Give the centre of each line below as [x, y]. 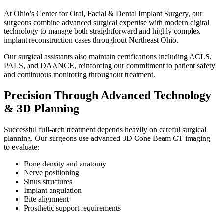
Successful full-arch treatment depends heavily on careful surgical [105, 129]
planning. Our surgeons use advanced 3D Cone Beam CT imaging [107, 138]
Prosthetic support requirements [72, 208]
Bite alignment [46, 199]
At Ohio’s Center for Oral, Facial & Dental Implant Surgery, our [103, 13]
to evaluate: [22, 147]
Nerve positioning [51, 172]
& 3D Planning [41, 108]
